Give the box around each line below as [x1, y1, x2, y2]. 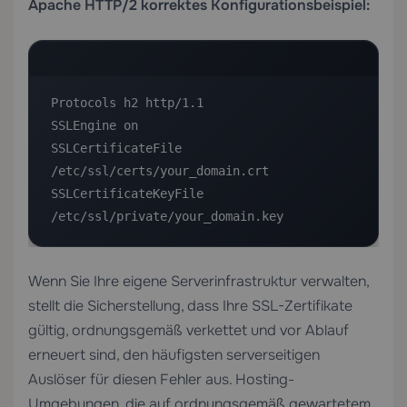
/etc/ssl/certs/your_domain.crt [51, 164, 269, 178]
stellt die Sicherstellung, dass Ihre [28, 296, 252, 315]
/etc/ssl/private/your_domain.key [51, 209, 283, 223]
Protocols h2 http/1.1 [51, 95, 203, 110]
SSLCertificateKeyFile [51, 186, 203, 201]
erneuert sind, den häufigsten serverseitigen [28, 345, 320, 364]
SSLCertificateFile [51, 141, 182, 155]
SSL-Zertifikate [252, 296, 352, 315]
